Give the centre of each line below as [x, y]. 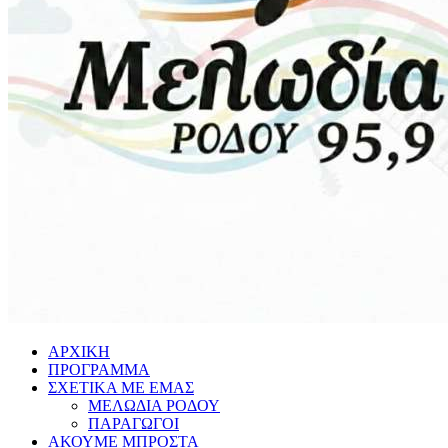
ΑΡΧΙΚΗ [79, 351]
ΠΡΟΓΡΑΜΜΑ [99, 369]
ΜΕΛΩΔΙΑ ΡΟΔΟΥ [154, 405]
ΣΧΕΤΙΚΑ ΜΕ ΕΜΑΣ [121, 387]
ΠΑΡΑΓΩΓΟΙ [133, 423]
